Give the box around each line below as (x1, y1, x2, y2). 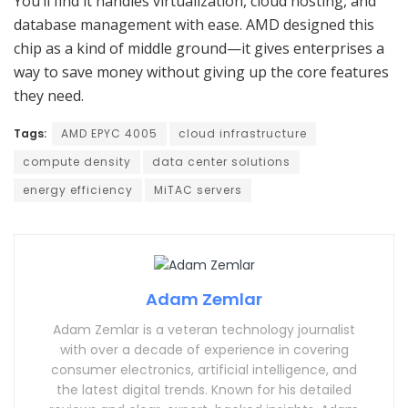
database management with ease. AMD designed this (14, 15, 374, 36)
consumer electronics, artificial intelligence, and (51, 360, 357, 379)
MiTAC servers (154, 182, 242, 199)
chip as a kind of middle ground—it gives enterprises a (14, 38, 384, 59)
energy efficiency (23, 182, 133, 199)
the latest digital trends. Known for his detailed (56, 380, 352, 399)
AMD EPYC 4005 (61, 126, 158, 142)
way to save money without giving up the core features (14, 62, 389, 83)
